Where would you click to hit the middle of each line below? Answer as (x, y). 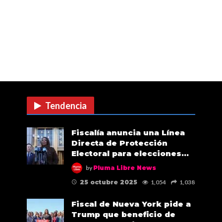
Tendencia (66, 106)
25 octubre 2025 (109, 182)
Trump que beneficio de (123, 215)
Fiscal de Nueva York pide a (131, 204)
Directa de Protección (119, 143)
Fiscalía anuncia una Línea (128, 133)
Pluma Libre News (125, 168)
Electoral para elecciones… (130, 154)
